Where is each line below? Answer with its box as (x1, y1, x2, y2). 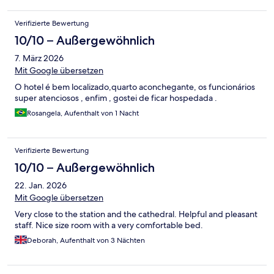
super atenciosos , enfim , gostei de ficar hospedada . (15, 92, 217, 104)
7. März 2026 (15, 53, 64, 64)
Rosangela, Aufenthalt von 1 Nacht (27, 108, 139, 119)
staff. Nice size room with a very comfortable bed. (15, 220, 203, 231)
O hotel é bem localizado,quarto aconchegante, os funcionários (15, 81, 255, 93)
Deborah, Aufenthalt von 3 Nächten (27, 235, 145, 246)
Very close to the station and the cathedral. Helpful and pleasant (15, 209, 257, 220)
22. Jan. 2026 (15, 180, 67, 191)
